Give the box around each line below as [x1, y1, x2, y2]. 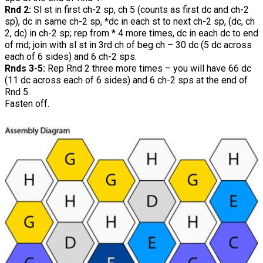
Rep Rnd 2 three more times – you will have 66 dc [48, 63, 251, 75]
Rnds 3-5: [5, 63, 48, 75]
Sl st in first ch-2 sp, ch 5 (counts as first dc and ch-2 [33, 4, 249, 16]
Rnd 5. [5, 86, 30, 98]
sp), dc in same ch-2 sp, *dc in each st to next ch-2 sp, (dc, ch [5, 16, 255, 28]
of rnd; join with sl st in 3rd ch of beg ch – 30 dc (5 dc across [5, 39, 252, 51]
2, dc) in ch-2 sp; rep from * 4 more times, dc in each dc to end [5, 28, 258, 39]
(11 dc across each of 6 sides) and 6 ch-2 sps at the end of [5, 75, 248, 86]
